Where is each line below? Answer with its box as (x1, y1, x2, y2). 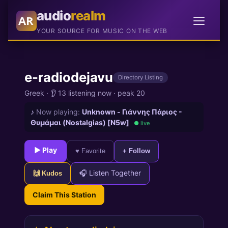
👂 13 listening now (50, 88, 111, 97)
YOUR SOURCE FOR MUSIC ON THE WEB (37, 27, 168, 35)
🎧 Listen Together (79, 168, 141, 178)
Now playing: (36, 107, 80, 116)
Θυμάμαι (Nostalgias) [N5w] (31, 118, 129, 127)
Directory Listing (118, 73, 163, 81)
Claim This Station (33, 190, 96, 199)
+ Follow (123, 147, 151, 155)
